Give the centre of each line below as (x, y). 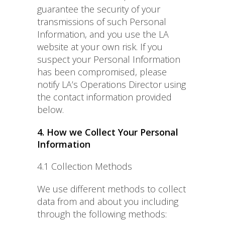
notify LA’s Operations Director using (111, 85)
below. (50, 110)
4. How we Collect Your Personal (108, 132)
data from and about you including (108, 202)
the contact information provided (104, 97)
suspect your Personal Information (109, 60)
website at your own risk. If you (100, 47)
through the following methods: (102, 214)
